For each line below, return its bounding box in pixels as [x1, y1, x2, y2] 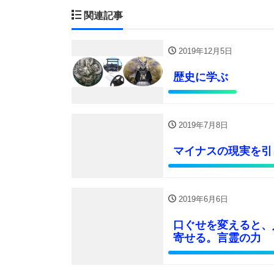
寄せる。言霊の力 [173, 231, 261, 244]
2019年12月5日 [176, 46, 232, 56]
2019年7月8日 [176, 120, 228, 130]
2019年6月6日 [176, 194, 228, 204]
